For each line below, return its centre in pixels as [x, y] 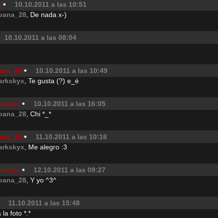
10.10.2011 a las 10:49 [72, 71]
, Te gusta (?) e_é [52, 81]
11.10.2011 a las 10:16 [71, 137]
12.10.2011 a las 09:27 [70, 170]
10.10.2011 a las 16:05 [70, 104]
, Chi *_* [39, 114]
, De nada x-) [46, 15]
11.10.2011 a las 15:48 [44, 203]
